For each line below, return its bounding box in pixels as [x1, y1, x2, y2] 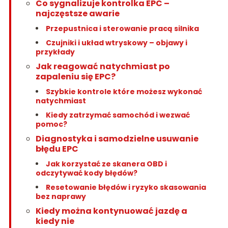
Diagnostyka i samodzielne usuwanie [35, 133, 198, 145]
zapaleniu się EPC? [35, 71, 116, 83]
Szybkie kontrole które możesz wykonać [45, 87, 202, 97]
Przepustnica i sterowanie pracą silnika [45, 23, 199, 34]
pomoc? [35, 119, 67, 130]
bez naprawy [35, 191, 86, 202]
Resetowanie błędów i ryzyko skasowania [45, 182, 206, 193]
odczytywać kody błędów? [35, 168, 137, 179]
